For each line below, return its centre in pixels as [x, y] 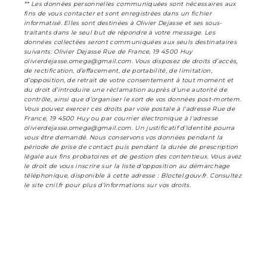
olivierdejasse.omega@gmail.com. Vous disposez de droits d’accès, [131, 61]
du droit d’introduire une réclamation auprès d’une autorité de [125, 89]
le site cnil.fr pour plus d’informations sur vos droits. [107, 185]
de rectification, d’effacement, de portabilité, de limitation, [118, 70]
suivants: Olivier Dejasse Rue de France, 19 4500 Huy [108, 51]
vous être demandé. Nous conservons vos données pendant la [123, 137]
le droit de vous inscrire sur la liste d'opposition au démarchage [127, 166]
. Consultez [224, 175]
